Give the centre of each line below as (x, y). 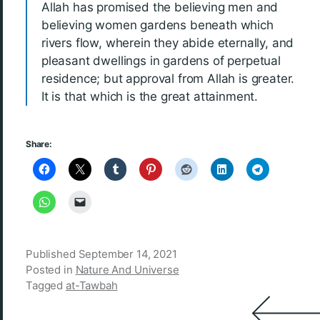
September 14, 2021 (127, 254)
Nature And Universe (127, 270)
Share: (39, 144)
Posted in (51, 270)
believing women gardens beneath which (157, 25)
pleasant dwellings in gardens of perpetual (161, 61)
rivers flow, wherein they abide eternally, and (168, 43)
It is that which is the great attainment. (150, 96)
